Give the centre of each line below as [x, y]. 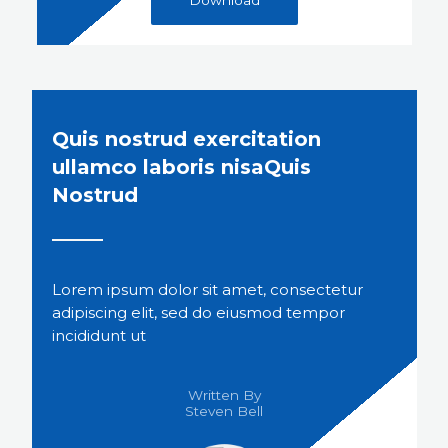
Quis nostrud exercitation [186, 138]
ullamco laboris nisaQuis [181, 166]
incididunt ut [98, 335]
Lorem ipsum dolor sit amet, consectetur [207, 289]
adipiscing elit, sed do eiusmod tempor [198, 312]
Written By [224, 394]
